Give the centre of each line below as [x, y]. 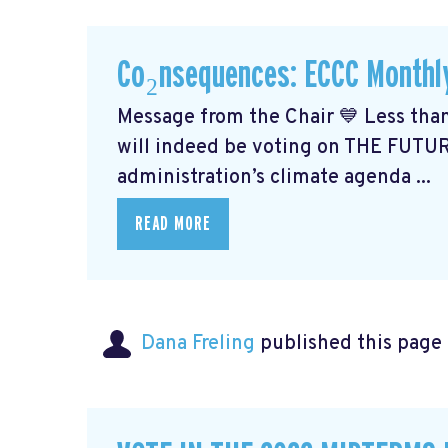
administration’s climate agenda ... [274, 177]
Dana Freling [198, 343]
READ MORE [173, 223]
